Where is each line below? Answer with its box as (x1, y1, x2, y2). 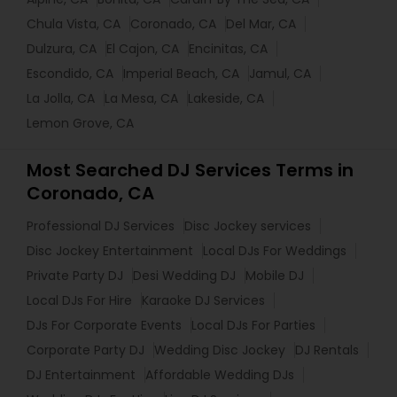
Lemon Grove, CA (27, 113, 134, 132)
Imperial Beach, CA (123, 64, 239, 82)
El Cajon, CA (106, 39, 179, 58)
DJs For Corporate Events (27, 315, 182, 334)
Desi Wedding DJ (133, 266, 236, 284)
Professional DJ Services (27, 216, 175, 235)
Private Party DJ (27, 266, 123, 284)
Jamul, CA (249, 64, 311, 82)
